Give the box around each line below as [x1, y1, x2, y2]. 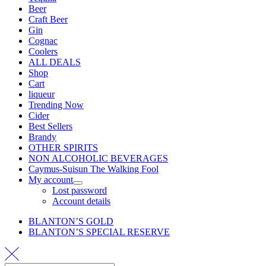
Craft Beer [28, 14, 68, 25]
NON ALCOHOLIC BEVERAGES [28, 153, 168, 164]
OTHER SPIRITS [28, 142, 98, 153]
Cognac [28, 36, 58, 46]
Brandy [28, 132, 56, 142]
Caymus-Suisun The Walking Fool [28, 164, 159, 175]
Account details [52, 196, 110, 207]
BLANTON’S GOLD [28, 216, 113, 227]
